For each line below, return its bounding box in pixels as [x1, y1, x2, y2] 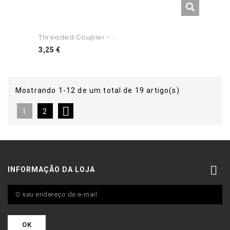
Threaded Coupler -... [39, 32, 116, 42]
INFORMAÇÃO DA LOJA [8, 165, 95, 174]
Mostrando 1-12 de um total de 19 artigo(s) [15, 86, 180, 94]
